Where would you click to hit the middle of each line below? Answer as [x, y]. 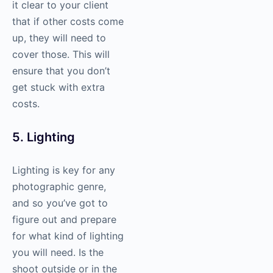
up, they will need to [59, 38]
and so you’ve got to [60, 203]
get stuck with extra [58, 87]
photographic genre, [59, 187]
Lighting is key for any [64, 170]
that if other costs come [68, 22]
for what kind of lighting [68, 236]
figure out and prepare [64, 220]
